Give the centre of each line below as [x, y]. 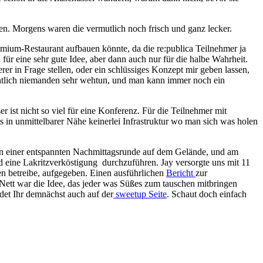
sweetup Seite [140, 194]
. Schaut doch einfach [207, 194]
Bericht [181, 173]
